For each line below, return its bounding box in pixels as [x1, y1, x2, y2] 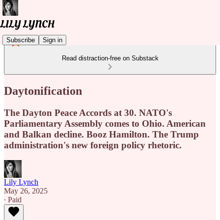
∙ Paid [4, 195, 22, 204]
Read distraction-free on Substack [61, 55, 159, 62]
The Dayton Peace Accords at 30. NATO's [4, 107, 172, 118]
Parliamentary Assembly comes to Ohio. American [4, 118, 206, 129]
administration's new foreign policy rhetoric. [4, 139, 182, 150]
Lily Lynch [4, 177, 38, 186]
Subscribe [6, 36, 35, 44]
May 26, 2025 [4, 186, 48, 195]
